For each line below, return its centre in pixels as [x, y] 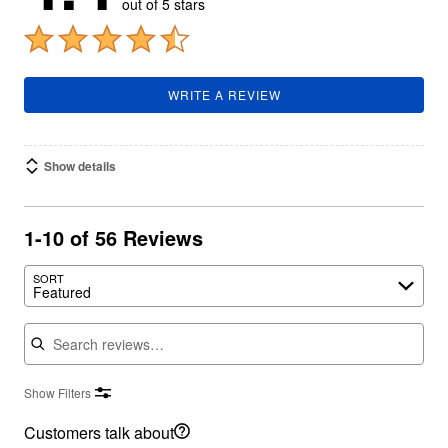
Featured [62, 291]
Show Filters [57, 392]
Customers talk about [99, 432]
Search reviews [79, 322]
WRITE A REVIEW [224, 94]
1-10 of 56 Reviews [113, 237]
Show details [80, 166]
